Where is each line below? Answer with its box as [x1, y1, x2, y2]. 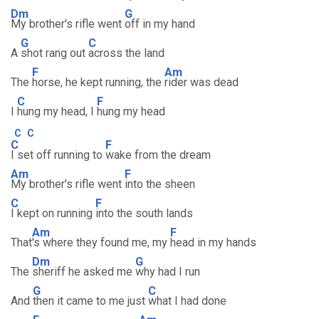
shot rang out [21, 46, 88, 60]
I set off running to [11, 148, 105, 162]
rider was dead [164, 75, 239, 89]
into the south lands [95, 206, 193, 220]
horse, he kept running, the [32, 75, 164, 89]
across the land [88, 46, 164, 60]
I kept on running [11, 206, 95, 220]
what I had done [148, 294, 226, 308]
